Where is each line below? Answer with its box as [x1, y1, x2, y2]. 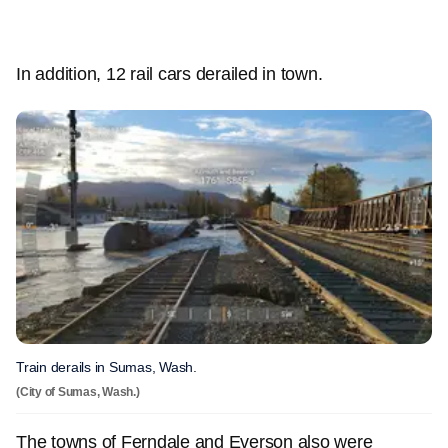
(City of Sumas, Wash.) [16, 385, 140, 399]
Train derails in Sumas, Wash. [16, 359, 197, 375]
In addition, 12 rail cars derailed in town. [16, 64, 323, 84]
